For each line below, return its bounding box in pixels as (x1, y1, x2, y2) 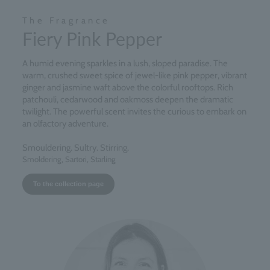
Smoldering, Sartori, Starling (22, 154, 116, 165)
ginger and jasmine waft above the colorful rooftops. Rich (22, 82, 233, 93)
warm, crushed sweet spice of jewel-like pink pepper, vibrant (22, 70, 247, 81)
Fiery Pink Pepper (22, 28, 162, 50)
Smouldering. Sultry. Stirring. (22, 142, 129, 154)
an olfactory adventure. (22, 118, 108, 130)
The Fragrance (22, 15, 110, 27)
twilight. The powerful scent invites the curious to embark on (22, 106, 246, 118)
